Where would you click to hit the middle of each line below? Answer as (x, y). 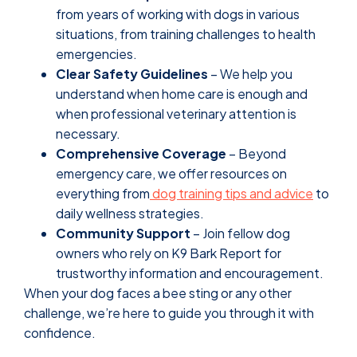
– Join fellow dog (240, 233)
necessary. (88, 134)
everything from (103, 194)
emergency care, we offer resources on (171, 174)
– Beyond (256, 154)
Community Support (123, 233)
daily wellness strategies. (130, 214)
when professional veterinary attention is (176, 114)
